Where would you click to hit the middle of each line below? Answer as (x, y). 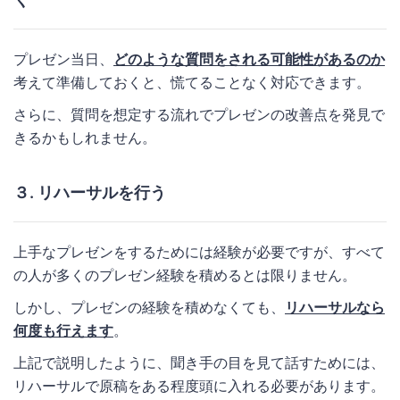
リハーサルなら (335, 307)
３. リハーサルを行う (90, 192)
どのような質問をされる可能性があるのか (249, 58)
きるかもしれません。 (85, 137)
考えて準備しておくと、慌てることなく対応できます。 (192, 82)
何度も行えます (63, 330)
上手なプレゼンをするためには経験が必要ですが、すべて (199, 251)
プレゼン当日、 (63, 58)
